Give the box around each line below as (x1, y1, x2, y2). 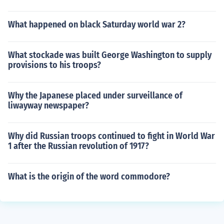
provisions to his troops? (8, 59, 101, 70)
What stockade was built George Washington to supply (8, 49, 211, 60)
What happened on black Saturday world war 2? (8, 19, 185, 30)
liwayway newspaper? (8, 100, 89, 111)
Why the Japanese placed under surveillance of (8, 90, 182, 101)
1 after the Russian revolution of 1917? (8, 140, 149, 151)
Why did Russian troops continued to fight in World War (8, 130, 215, 141)
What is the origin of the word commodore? (8, 171, 170, 182)
